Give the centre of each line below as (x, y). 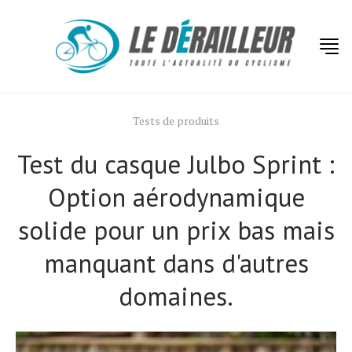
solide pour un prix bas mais (176, 230)
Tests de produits (176, 121)
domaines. (176, 296)
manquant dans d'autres (176, 263)
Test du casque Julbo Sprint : (176, 164)
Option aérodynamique (176, 197)
